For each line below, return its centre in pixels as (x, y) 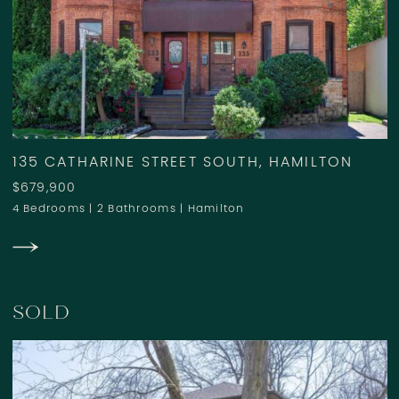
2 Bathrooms (136, 209)
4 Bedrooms (49, 209)
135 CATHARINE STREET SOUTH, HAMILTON (183, 163)
